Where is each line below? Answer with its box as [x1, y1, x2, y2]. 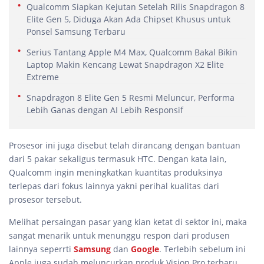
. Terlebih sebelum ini [159, 243, 246, 255]
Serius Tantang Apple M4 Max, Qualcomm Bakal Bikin [27, 47, 237, 58]
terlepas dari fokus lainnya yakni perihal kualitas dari [9, 180, 219, 192]
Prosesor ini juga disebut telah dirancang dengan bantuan [9, 140, 240, 151]
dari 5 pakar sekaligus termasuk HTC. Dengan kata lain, [9, 153, 226, 165]
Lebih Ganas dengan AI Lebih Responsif [27, 104, 183, 116]
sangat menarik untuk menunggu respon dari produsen [9, 230, 230, 242]
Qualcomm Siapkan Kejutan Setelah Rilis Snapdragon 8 [27, 1, 245, 13]
